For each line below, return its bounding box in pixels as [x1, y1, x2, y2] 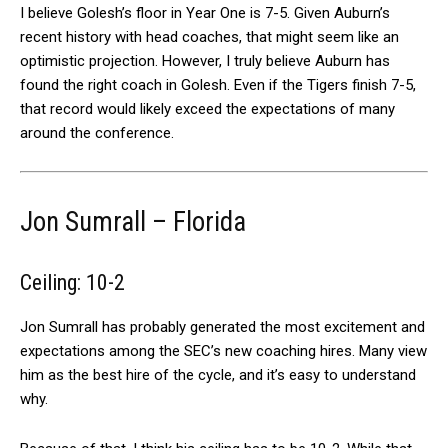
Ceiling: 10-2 [20, 269, 125, 295]
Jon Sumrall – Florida [20, 205, 246, 238]
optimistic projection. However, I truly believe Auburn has [20, 51, 390, 70]
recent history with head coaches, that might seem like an [20, 27, 399, 46]
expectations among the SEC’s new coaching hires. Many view [20, 341, 427, 360]
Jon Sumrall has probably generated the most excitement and [20, 317, 425, 336]
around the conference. [20, 123, 174, 142]
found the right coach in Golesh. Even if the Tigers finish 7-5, [20, 75, 416, 94]
